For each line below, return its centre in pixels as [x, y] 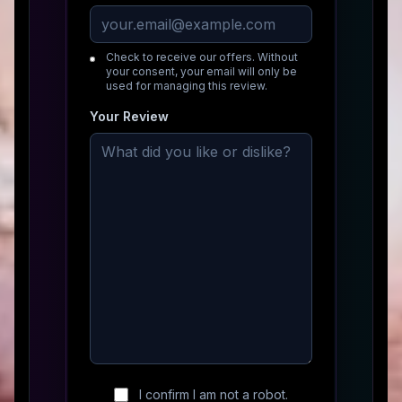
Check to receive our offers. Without [202, 57]
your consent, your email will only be [201, 71]
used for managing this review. [187, 86]
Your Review [129, 116]
